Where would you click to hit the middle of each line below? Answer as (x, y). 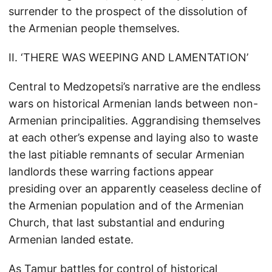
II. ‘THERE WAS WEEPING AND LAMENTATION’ (128, 57)
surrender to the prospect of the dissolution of (128, 11)
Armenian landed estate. (71, 240)
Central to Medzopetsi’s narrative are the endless (134, 87)
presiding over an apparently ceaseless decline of (135, 189)
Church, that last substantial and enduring (117, 223)
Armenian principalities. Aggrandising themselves (134, 121)
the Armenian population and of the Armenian (126, 206)
